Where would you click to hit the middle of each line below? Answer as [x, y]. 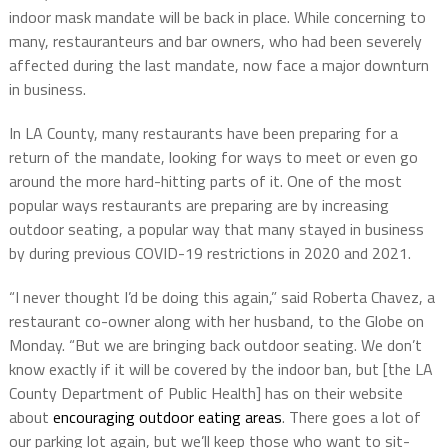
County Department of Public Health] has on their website [205, 393]
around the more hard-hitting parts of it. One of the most [205, 181]
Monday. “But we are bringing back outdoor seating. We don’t [215, 345]
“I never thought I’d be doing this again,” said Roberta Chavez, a [221, 297]
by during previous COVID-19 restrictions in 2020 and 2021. [209, 253]
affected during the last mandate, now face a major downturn [218, 65]
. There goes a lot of [351, 417]
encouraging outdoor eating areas [167, 417]
